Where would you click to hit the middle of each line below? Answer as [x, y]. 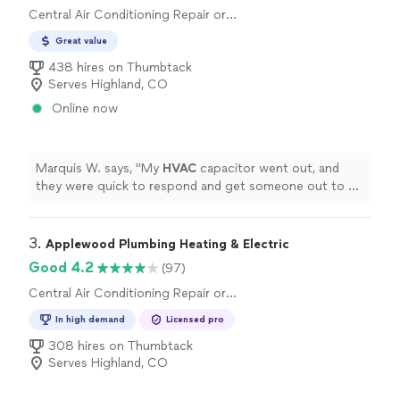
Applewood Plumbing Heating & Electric [167, 244]
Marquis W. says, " [88, 168]
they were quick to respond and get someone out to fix [199, 186]
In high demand [90, 319]
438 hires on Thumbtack [120, 67]
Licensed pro [195, 319]
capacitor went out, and [268, 168]
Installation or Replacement [108, 49]
